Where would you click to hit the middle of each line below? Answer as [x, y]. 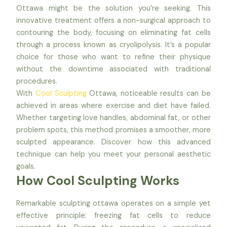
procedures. [37, 81]
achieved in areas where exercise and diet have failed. [113, 105]
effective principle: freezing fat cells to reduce [113, 216]
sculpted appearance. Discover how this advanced [113, 142]
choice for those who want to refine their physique [113, 57]
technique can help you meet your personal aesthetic [113, 154]
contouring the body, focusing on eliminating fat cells [113, 32]
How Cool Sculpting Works [100, 180]
